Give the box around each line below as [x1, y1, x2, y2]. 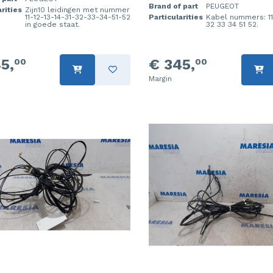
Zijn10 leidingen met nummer [24, 5, 130, 14]
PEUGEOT [206, 1, 239, 10]
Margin [149, 74, 172, 83]
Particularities [149, 12, 203, 21]
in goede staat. [24, 19, 80, 29]
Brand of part [149, 1, 198, 10]
